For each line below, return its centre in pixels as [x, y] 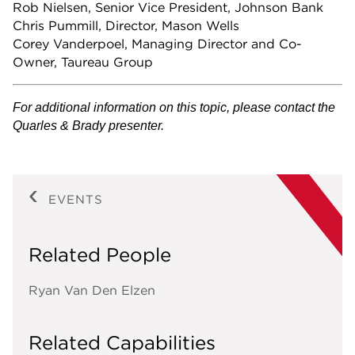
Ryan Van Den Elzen [92, 290]
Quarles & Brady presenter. [88, 126]
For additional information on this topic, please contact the [174, 108]
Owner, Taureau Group [83, 62]
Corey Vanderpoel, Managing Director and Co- [157, 44]
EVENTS [76, 200]
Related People [100, 255]
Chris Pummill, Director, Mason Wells [126, 26]
